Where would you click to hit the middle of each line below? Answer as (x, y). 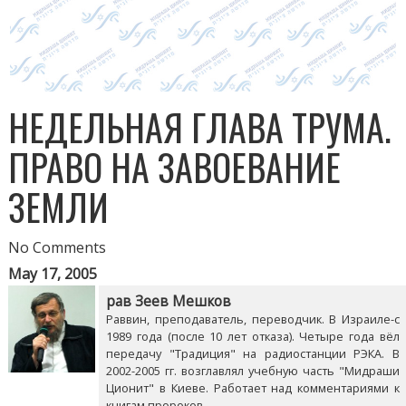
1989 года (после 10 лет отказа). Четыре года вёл (253, 337)
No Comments (58, 248)
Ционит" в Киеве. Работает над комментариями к (253, 388)
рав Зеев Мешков (169, 302)
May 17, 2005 (53, 274)
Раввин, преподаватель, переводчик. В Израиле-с (253, 319)
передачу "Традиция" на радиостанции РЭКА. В (253, 354)
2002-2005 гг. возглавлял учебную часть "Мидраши (253, 371)
